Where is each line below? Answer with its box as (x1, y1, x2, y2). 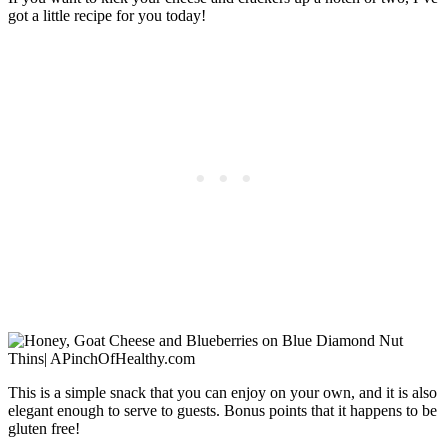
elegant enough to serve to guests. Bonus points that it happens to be (8, 401, 437, 419)
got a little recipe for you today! (8, 6, 206, 24)
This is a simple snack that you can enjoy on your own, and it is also (8, 383, 437, 401)
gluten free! (8, 419, 80, 437)
